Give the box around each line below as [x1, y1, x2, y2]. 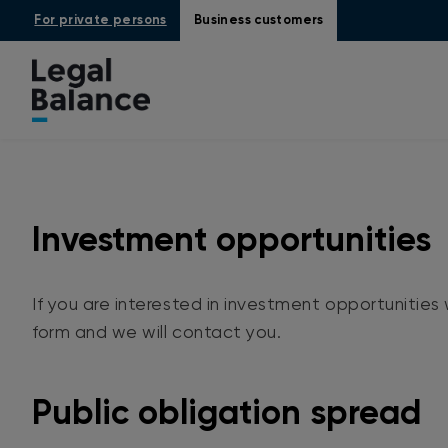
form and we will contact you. [32, 322, 282, 343]
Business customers [193, 12, 324, 28]
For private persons [34, 12, 167, 28]
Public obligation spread [32, 391, 421, 434]
